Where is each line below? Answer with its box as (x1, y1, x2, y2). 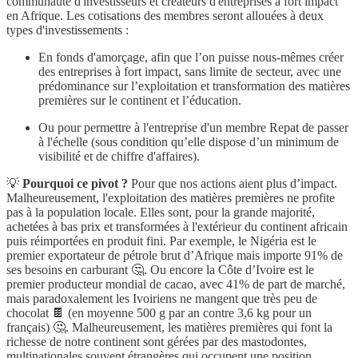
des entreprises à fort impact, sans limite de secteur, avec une (38, 64, 341, 78)
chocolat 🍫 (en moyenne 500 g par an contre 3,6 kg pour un (6, 305, 312, 320)
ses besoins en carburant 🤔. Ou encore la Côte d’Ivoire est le (6, 262, 314, 276)
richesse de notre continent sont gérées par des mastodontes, (6, 334, 307, 348)
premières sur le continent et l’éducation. (38, 93, 241, 107)
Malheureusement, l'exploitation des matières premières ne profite (6, 190, 335, 205)
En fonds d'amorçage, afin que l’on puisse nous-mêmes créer (38, 50, 344, 64)
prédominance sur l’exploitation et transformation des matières (38, 78, 350, 93)
